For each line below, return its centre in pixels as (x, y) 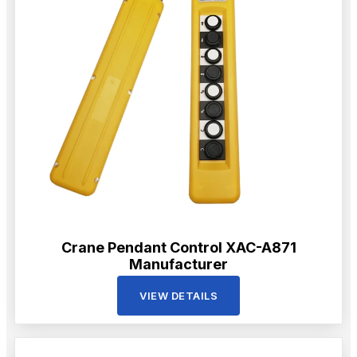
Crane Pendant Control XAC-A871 (178, 247)
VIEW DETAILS (178, 295)
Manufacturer (178, 264)
